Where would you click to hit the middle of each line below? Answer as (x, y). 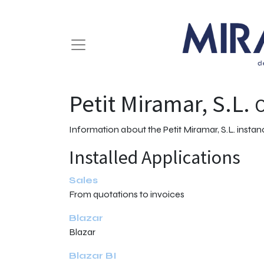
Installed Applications (155, 157)
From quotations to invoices (127, 194)
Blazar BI (93, 255)
